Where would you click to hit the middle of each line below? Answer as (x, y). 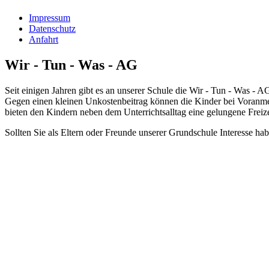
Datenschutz (52, 29)
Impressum (50, 18)
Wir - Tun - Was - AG (71, 65)
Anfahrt (44, 40)
